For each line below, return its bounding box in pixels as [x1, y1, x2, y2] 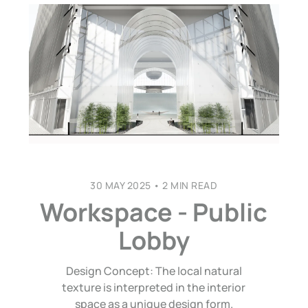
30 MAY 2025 [90, 179, 151, 192]
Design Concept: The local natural [65, 263, 242, 279]
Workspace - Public [40, 195, 268, 230]
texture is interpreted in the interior [62, 280, 246, 296]
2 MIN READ [159, 179, 218, 192]
